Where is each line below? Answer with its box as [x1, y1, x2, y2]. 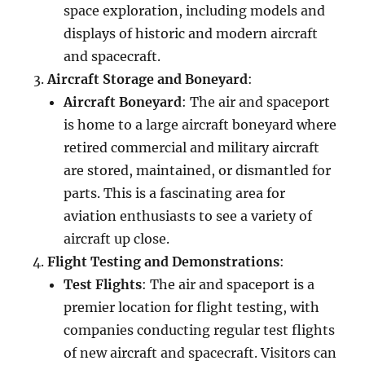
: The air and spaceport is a [142, 275, 315, 292]
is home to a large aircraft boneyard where [64, 116, 337, 133]
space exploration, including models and [64, 2, 326, 19]
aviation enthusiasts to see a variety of [64, 207, 313, 224]
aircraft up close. [64, 230, 170, 247]
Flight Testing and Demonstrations [47, 253, 280, 270]
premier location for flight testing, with [64, 298, 320, 315]
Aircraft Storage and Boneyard [47, 70, 248, 87]
